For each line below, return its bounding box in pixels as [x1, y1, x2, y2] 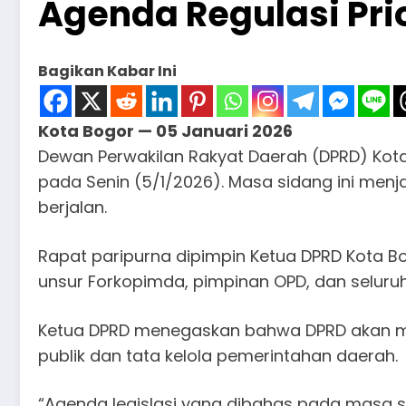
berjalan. [38, 196, 107, 219]
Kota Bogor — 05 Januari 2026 [38, 120, 293, 143]
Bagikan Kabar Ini [38, 61, 177, 82]
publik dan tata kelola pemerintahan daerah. [38, 343, 398, 367]
